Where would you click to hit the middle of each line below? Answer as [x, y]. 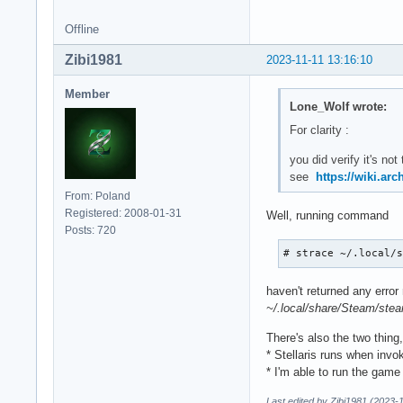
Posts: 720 [90, 231]
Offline [82, 30]
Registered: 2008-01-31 [123, 214]
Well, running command [327, 216]
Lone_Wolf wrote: [338, 106]
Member [87, 94]
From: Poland [98, 197]
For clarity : [319, 130]
